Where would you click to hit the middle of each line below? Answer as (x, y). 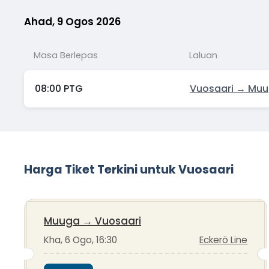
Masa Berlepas (66, 55)
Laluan (203, 55)
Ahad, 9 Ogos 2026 (72, 22)
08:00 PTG (59, 89)
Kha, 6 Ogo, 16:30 (80, 240)
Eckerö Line (224, 240)
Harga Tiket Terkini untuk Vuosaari (129, 170)
